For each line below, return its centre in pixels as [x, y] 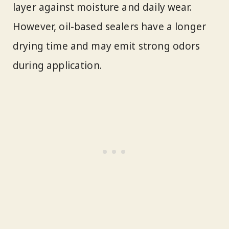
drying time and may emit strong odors [107, 46]
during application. [57, 66]
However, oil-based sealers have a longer [110, 27]
